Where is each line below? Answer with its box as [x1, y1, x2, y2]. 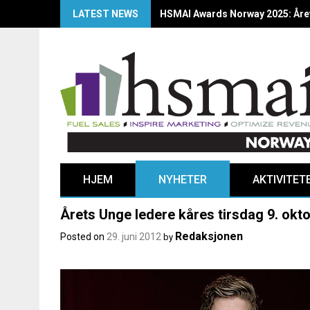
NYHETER [158, 173, 207, 187]
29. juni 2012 [107, 231, 161, 243]
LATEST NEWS [73, 8, 138, 19]
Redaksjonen [175, 230, 243, 244]
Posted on [60, 231, 107, 243]
